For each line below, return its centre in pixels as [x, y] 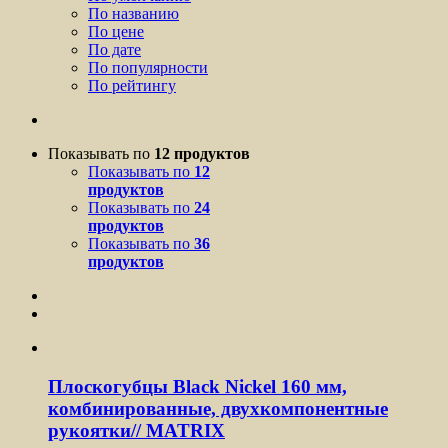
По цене [116, 31]
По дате [114, 49]
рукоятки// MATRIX [136, 430]
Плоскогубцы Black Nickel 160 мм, [197, 386]
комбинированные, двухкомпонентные [218, 408]
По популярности [148, 67]
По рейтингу [132, 85]
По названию [133, 13]
